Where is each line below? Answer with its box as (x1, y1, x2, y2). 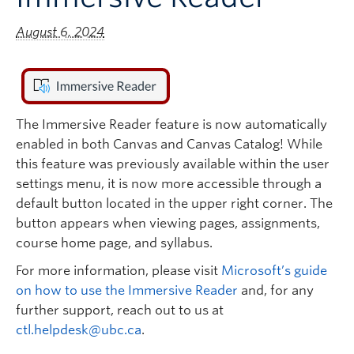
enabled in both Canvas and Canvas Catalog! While (16, 137, 322, 152)
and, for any (238, 283, 314, 298)
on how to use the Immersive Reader (16, 283, 238, 298)
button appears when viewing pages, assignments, (16, 216, 320, 231)
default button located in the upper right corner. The (16, 196, 333, 211)
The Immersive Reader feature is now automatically (16, 117, 327, 132)
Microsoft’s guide (221, 263, 327, 278)
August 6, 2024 (16, 24, 104, 40)
